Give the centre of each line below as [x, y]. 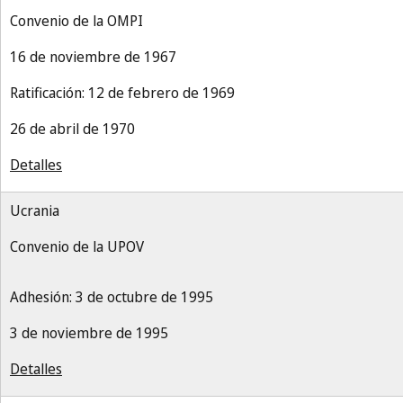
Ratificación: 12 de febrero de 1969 [122, 93]
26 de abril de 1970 [72, 129]
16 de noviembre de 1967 [93, 57]
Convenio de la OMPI [76, 21]
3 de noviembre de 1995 [89, 333]
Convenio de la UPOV [77, 246]
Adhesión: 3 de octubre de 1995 [112, 297]
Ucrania [35, 210]
